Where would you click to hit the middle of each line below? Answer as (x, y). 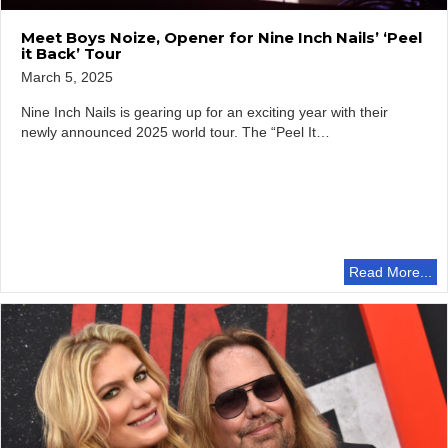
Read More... (390, 271)
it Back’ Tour (71, 54)
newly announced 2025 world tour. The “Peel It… (175, 132)
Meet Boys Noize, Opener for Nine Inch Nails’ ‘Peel (221, 38)
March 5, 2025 (67, 77)
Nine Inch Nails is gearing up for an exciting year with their (204, 112)
